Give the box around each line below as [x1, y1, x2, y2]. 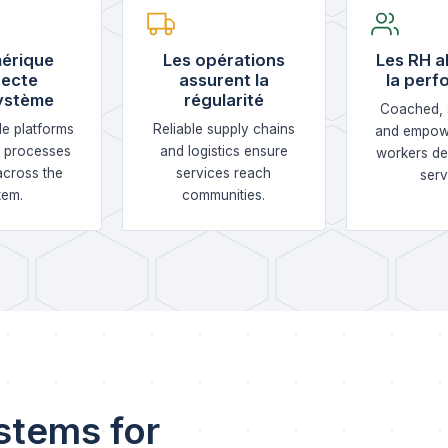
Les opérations [162, 50, 285, 70]
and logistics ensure [159, 143, 288, 159]
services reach [176, 165, 272, 181]
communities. [182, 187, 266, 203]
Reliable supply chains [152, 121, 295, 137]
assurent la [178, 70, 269, 90]
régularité [183, 90, 264, 110]
